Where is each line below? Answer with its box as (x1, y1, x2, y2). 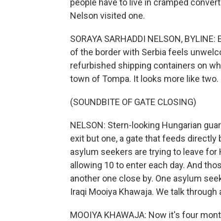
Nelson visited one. (70, 10, 145, 21)
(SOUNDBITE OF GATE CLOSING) (70, 97, 196, 107)
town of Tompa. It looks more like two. (70, 74, 219, 84)
